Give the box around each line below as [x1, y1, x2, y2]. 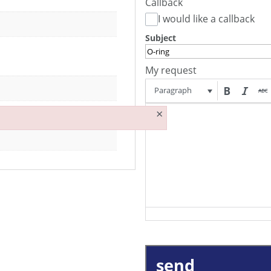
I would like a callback [158, 12, 255, 26]
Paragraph [154, 85, 192, 96]
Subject [145, 32, 176, 44]
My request [145, 64, 197, 77]
